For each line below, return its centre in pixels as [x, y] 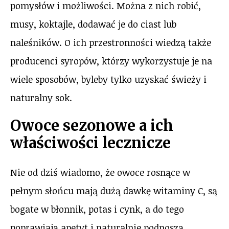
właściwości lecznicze [90, 143]
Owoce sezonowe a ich [92, 125]
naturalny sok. [41, 97]
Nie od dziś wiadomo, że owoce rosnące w [100, 172]
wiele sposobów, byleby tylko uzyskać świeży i [108, 79]
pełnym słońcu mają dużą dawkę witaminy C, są [114, 190]
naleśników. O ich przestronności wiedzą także [111, 42]
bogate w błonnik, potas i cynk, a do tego [97, 209]
